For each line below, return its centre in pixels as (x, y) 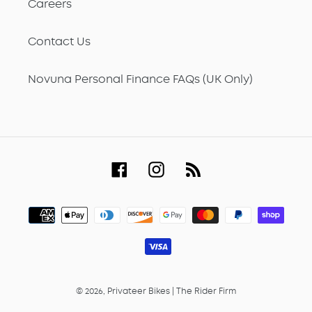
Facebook (155, 167)
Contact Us (59, 42)
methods (180, 223)
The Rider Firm (206, 291)
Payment (180, 206)
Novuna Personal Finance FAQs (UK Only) (140, 79)
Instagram (192, 167)
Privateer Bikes (139, 291)
